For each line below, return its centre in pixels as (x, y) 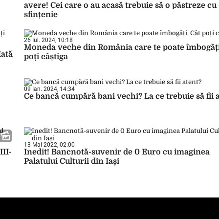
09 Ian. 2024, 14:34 (49, 89)
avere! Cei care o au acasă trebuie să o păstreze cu (120, 5)
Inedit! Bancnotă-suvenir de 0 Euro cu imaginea (117, 152)
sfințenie (41, 15)
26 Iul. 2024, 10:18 (48, 40)
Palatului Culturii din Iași (72, 161)
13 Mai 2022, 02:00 (49, 145)
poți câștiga (46, 57)
